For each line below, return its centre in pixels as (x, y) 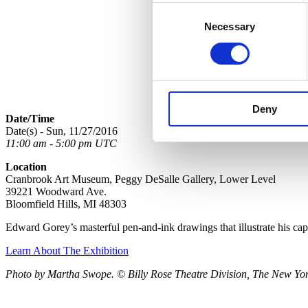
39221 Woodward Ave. (56, 191)
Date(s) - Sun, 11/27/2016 (62, 131)
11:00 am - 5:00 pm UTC (61, 143)
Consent (171, 10)
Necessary (230, 26)
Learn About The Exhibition (67, 250)
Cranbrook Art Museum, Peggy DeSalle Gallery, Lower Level (141, 179)
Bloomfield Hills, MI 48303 (66, 203)
